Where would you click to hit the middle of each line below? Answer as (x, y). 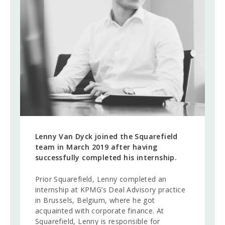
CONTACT (71, 51)
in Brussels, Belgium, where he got (95, 200)
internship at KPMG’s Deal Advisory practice (110, 190)
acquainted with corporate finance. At (100, 211)
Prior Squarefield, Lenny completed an (101, 179)
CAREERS (68, 13)
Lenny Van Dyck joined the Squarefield (106, 137)
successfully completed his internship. (106, 158)
